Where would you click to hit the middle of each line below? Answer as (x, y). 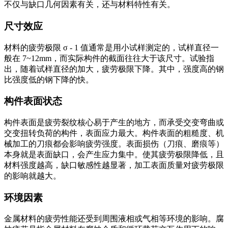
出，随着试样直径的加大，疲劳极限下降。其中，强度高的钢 (114, 69)
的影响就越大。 (33, 176)
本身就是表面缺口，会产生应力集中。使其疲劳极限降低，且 (114, 154)
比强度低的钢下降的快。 (49, 79)
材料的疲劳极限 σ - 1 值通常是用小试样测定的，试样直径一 (111, 47)
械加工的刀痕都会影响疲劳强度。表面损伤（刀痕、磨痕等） (114, 144)
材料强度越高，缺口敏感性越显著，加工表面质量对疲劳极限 (114, 165)
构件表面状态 (33, 101)
